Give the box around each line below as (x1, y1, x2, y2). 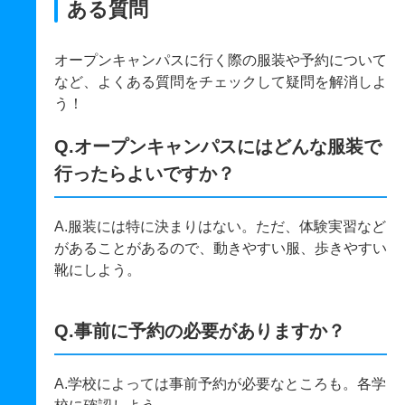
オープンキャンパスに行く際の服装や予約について (54, 52, 387, 69)
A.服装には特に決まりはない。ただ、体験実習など (54, 219, 386, 235)
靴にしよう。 (54, 262, 141, 278)
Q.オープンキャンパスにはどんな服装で (54, 137, 381, 157)
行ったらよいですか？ (54, 164, 235, 184)
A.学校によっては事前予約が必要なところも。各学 (54, 376, 386, 392)
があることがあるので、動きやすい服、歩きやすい (54, 240, 387, 257)
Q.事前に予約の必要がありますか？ (54, 321, 345, 342)
